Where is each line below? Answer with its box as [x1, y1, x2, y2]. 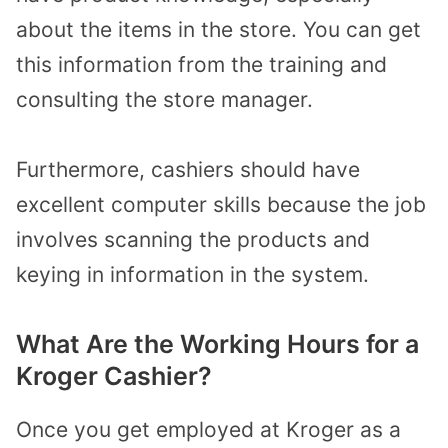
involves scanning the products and [16, 227, 370, 253]
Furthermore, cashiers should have [16, 157, 360, 183]
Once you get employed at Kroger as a [16, 416, 401, 442]
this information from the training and [16, 51, 387, 77]
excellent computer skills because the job [16, 192, 426, 218]
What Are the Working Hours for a [16, 328, 419, 359]
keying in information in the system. [16, 262, 369, 288]
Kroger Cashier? [16, 360, 212, 391]
